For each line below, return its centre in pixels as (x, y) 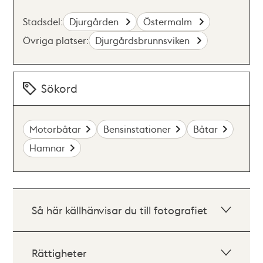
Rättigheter (59, 253)
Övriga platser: (56, 40)
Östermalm (169, 21)
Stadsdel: (43, 21)
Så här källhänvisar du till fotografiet (120, 210)
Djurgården (95, 21)
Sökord (60, 88)
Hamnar (48, 148)
